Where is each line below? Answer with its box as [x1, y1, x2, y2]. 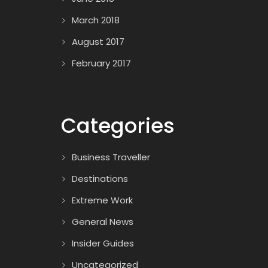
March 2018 [72, 14, 120, 26]
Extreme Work [72, 194, 133, 206]
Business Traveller [72, 151, 150, 163]
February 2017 [72, 57, 131, 69]
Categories [61, 111, 175, 140]
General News [72, 215, 133, 228]
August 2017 [72, 35, 124, 48]
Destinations [72, 172, 128, 185]
